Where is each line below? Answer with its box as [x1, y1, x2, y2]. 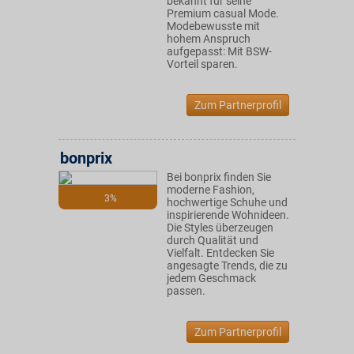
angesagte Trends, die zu [167, 259, 288, 272]
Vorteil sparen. [167, 58, 238, 70]
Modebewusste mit [167, 20, 260, 32]
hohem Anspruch [167, 32, 250, 45]
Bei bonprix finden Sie [167, 171, 271, 183]
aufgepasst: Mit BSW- [167, 45, 272, 58]
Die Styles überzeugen [167, 221, 273, 234]
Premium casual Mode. [167, 7, 279, 20]
